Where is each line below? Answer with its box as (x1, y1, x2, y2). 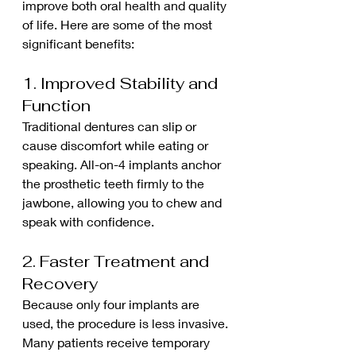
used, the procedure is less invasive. (22, 315, 231, 331)
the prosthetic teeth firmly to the (22, 175, 207, 191)
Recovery (22, 273, 98, 294)
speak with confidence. (22, 213, 154, 229)
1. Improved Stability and (22, 72, 222, 94)
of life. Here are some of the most (22, 16, 215, 32)
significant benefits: (22, 35, 134, 51)
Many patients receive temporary (22, 334, 213, 350)
